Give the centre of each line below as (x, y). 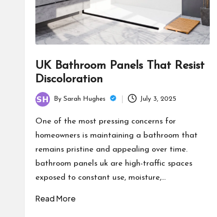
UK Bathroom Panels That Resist (120, 66)
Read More (55, 198)
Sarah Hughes (85, 99)
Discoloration (69, 79)
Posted (46, 105)
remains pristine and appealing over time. (111, 149)
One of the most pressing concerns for (106, 121)
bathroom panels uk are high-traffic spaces (114, 163)
